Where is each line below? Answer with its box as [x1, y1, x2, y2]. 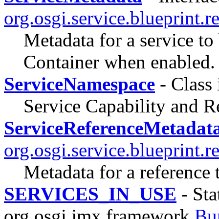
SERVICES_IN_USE [4, 183, 176, 204]
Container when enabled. [23, 51, 215, 72]
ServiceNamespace [4, 73, 155, 94]
